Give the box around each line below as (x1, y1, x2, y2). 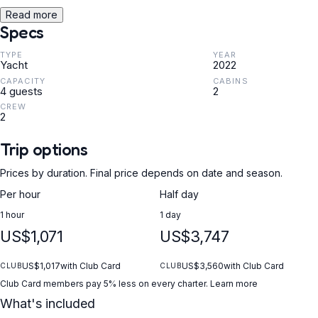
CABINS (213, 75, 248, 86)
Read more (6, 9, 57, 21)
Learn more (210, 278, 258, 289)
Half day (160, 187, 199, 200)
